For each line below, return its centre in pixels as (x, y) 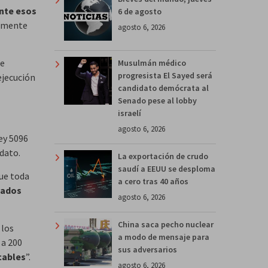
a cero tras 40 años (153, 181)
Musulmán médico (152, 63)
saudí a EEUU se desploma (167, 168)
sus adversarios (147, 249)
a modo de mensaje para (164, 237)
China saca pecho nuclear (166, 224)
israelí (130, 113)
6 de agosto (140, 11)
